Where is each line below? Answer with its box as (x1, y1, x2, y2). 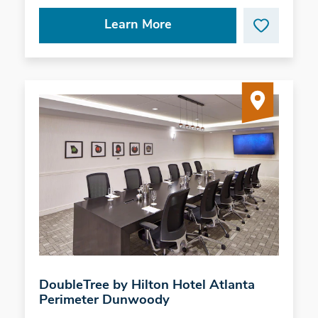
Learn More (104, 18, 172, 33)
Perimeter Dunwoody (38, 293, 170, 307)
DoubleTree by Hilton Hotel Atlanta (38, 278, 255, 292)
